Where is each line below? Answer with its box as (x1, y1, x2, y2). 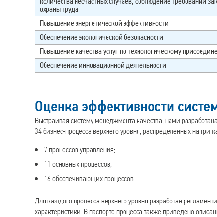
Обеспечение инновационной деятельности (40, 61, 166, 70)
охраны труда (40, 4, 78, 14)
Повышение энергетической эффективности (40, 18, 169, 28)
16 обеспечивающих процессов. (44, 174, 136, 184)
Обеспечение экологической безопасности (40, 32, 163, 42)
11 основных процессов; (44, 159, 112, 169)
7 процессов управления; (44, 145, 116, 155)
